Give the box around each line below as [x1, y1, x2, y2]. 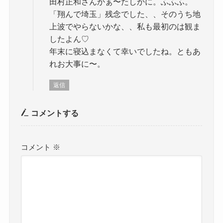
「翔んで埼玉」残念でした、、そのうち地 [49, 9, 201, 19]
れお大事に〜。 [49, 59, 106, 69]
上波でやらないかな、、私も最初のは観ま [49, 22, 201, 31]
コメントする [29, 108, 79, 117]
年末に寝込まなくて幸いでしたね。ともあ [49, 47, 201, 56]
